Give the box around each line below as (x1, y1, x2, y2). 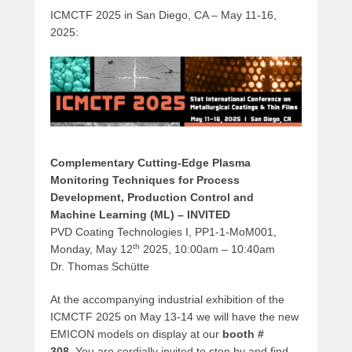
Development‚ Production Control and (50, 191, 254, 204)
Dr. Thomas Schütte (50, 260, 149, 273)
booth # (222, 328, 264, 341)
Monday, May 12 (50, 243, 133, 256)
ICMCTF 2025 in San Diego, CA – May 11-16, (50, 9, 277, 22)
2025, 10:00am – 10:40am (140, 243, 275, 256)
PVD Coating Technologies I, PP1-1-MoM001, (50, 225, 277, 239)
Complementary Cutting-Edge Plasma (50, 156, 251, 170)
